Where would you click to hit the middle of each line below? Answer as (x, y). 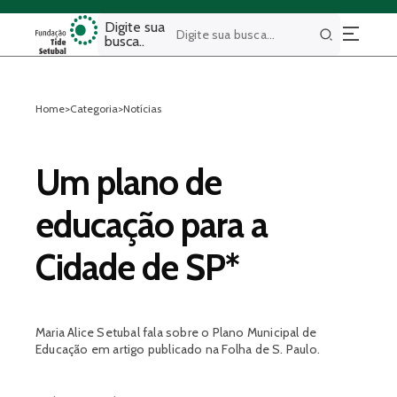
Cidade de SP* (137, 267)
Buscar (338, 40)
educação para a (152, 225)
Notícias (142, 109)
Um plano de (128, 182)
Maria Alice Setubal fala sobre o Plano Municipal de (176, 332)
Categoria (94, 109)
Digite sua (135, 27)
